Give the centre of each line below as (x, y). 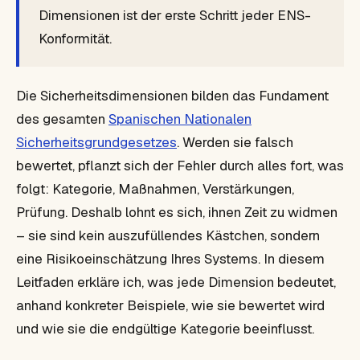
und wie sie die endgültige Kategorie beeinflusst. (165, 329)
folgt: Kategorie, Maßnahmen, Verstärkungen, (155, 189)
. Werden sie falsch (235, 142)
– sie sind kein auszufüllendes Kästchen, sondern (168, 235)
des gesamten (62, 119)
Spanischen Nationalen (180, 119)
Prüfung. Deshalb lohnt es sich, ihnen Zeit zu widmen (177, 212)
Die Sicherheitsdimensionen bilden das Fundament (172, 96)
